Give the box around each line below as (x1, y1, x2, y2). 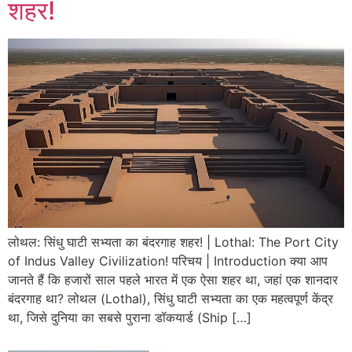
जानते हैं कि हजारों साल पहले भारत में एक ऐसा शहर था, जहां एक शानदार (8, 271, 338, 288)
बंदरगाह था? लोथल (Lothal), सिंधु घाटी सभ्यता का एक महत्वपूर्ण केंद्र (8, 290, 333, 306)
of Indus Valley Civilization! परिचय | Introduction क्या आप (8, 252, 328, 269)
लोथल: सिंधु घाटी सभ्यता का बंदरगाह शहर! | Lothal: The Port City (8, 233, 339, 250)
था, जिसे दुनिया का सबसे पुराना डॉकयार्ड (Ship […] (8, 309, 251, 325)
